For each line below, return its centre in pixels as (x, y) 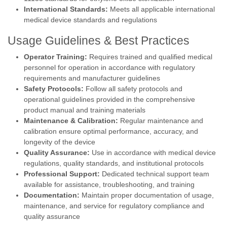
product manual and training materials (85, 110)
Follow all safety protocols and (133, 89)
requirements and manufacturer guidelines (92, 78)
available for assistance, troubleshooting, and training (109, 184)
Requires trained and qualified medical (150, 57)
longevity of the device (60, 142)
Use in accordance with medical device (153, 153)
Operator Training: (55, 57)
